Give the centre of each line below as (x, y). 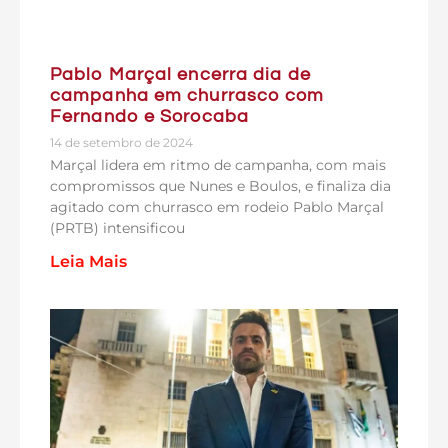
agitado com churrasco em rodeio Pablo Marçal (217, 206)
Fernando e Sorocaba (149, 116)
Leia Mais (88, 261)
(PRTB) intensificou (117, 227)
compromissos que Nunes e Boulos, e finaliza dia (220, 185)
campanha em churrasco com (187, 95)
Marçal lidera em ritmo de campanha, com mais (218, 164)
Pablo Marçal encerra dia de (180, 74)
